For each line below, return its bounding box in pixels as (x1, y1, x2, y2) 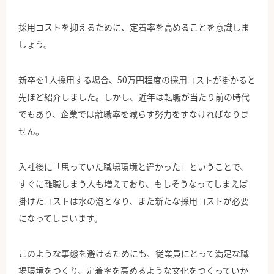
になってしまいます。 (18, 212, 103, 224)
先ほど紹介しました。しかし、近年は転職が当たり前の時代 (18, 91, 250, 103)
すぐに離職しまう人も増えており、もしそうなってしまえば (18, 177, 248, 190)
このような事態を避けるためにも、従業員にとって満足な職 (18, 247, 249, 260)
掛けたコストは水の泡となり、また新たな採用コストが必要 (18, 194, 249, 207)
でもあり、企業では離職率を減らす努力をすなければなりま (18, 108, 249, 120)
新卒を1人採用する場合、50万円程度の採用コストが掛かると (18, 73, 256, 86)
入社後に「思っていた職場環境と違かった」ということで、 (18, 160, 248, 173)
